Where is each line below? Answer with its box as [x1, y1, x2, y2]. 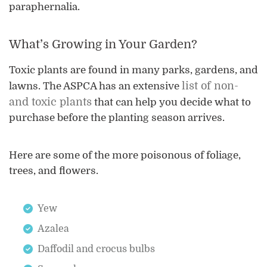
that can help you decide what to [92, 96, 251, 108]
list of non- [182, 79, 238, 92]
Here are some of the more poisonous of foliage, [9, 149, 241, 161]
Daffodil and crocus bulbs [38, 243, 155, 254]
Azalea [38, 223, 69, 234]
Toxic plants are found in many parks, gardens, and [9, 64, 258, 76]
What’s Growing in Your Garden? [9, 37, 197, 51]
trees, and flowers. [9, 164, 98, 176]
